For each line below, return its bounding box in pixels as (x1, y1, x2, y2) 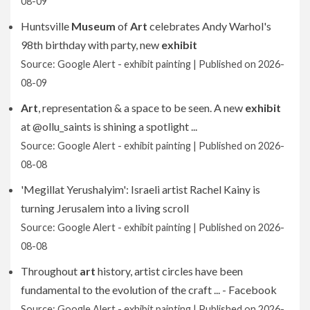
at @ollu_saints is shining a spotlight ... (21, 119, 197, 133)
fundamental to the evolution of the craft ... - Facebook (21, 282, 277, 296)
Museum (71, 19, 116, 33)
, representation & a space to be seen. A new (38, 100, 245, 114)
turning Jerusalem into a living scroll (21, 201, 189, 215)
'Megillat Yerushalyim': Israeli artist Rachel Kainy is (21, 182, 260, 196)
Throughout (21, 264, 80, 277)
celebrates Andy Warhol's (147, 19, 271, 33)
